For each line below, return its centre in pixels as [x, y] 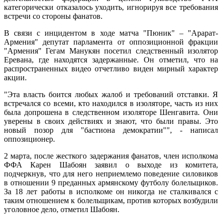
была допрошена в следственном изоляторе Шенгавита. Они [111, 112]
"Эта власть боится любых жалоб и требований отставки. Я [111, 95]
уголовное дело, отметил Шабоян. [62, 210]
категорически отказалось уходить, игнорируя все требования [111, 7]
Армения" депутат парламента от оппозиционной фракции [111, 42]
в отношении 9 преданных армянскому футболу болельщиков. [111, 183]
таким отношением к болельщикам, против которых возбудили [111, 201]
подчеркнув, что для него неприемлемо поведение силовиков [111, 174]
